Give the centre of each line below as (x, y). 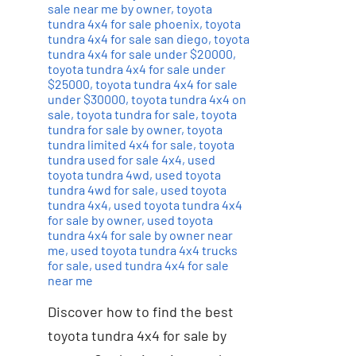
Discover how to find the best (140, 312)
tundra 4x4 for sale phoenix (123, 24)
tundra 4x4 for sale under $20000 (140, 54)
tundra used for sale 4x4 (114, 160)
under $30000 (86, 99)
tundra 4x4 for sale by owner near (140, 235)
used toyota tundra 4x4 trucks (154, 250)
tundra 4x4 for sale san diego (128, 39)
